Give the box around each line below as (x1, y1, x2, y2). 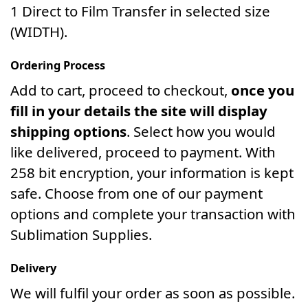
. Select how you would (126, 122, 276, 142)
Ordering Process (10, 58, 105, 74)
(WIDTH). (10, 22, 67, 42)
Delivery (10, 260, 56, 276)
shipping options (10, 122, 126, 142)
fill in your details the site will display (10, 101, 267, 121)
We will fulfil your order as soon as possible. (10, 283, 295, 302)
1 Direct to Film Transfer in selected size (10, 1, 270, 21)
